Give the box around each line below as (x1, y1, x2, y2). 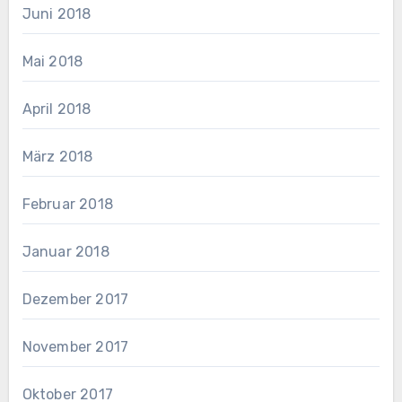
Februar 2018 (22, 195, 113, 213)
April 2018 (22, 100, 92, 118)
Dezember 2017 (22, 290, 129, 308)
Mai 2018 (22, 52, 83, 70)
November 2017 (22, 337, 129, 355)
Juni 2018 (22, 4, 92, 22)
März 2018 (22, 147, 93, 165)
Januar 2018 (22, 242, 109, 260)
